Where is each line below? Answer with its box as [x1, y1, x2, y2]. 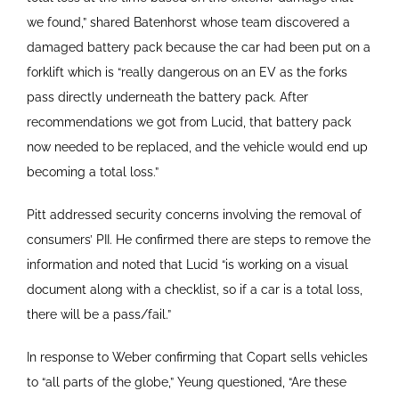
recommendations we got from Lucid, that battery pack [26, 114, 351, 129]
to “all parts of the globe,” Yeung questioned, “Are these [26, 374, 346, 389]
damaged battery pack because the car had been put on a [26, 39, 370, 54]
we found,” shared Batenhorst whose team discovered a [26, 14, 350, 29]
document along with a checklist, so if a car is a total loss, [26, 281, 362, 297]
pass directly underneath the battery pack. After [26, 89, 308, 104]
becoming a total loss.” [26, 164, 159, 179]
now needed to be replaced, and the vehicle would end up [26, 139, 368, 154]
